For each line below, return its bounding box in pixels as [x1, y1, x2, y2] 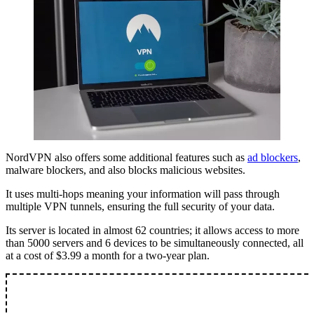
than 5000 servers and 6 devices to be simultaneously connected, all [6, 237, 303, 250]
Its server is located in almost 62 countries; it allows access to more [6, 224, 299, 237]
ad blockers [247, 151, 298, 164]
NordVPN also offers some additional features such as [6, 151, 247, 164]
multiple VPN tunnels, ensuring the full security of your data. [6, 200, 275, 213]
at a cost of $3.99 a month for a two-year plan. [6, 250, 210, 262]
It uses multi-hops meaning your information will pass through [6, 188, 280, 200]
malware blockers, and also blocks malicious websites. [6, 164, 245, 177]
